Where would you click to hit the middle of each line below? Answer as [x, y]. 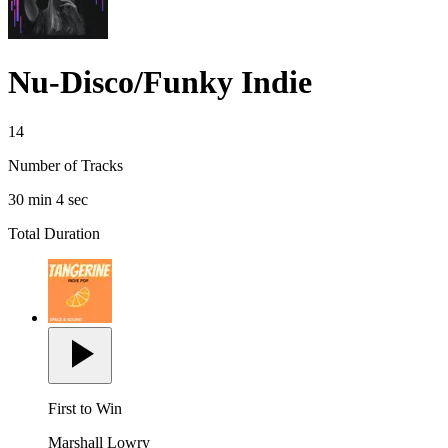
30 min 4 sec [48, 199]
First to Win [85, 408]
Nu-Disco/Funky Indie [160, 82]
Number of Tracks [65, 165]
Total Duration [54, 233]
